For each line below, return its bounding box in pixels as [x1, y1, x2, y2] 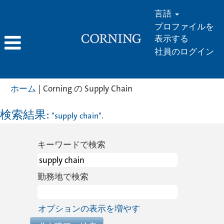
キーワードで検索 [37, 139, 105, 150]
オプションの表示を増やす [38, 203, 140, 214]
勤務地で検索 [37, 171, 88, 182]
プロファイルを [154, 22, 214, 31]
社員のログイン [154, 47, 214, 56]
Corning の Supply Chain [43, 83, 132, 94]
